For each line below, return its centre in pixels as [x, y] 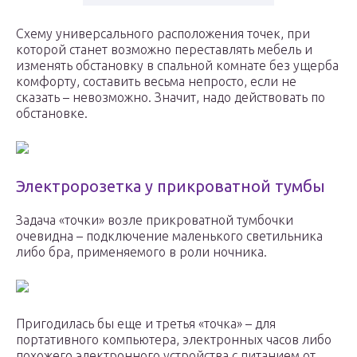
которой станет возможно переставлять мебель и [164, 50]
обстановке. [52, 114]
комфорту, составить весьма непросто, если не [156, 82]
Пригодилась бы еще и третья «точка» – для [146, 324]
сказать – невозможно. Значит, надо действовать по [171, 98]
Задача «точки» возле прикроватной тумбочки [155, 220]
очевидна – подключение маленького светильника [169, 236]
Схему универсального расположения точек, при [163, 34]
